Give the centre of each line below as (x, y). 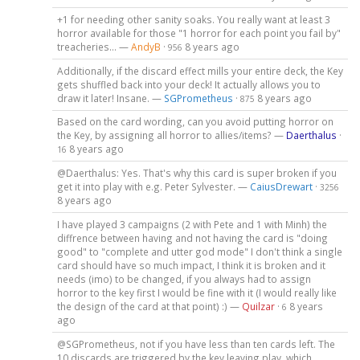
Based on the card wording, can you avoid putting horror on (195, 122)
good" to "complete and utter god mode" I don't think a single (199, 252)
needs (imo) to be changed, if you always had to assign (184, 279)
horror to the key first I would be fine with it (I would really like (196, 293)
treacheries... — (94, 46)
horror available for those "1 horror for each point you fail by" (198, 33)
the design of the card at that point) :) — (149, 307)
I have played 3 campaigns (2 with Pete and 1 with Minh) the (192, 225)
